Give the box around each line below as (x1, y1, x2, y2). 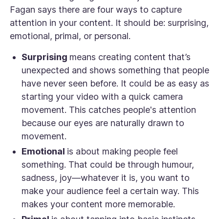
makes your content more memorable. (22, 199, 175, 210)
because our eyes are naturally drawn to (22, 118, 184, 129)
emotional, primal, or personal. (10, 31, 133, 42)
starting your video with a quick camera (22, 91, 183, 102)
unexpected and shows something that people (22, 65, 209, 76)
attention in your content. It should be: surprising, (10, 18, 209, 28)
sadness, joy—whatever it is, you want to (22, 173, 190, 183)
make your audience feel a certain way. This (22, 186, 199, 197)
